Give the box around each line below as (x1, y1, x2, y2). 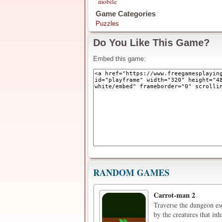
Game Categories (96, 9, 156, 18)
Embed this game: (93, 55, 146, 62)
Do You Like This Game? (93, 37, 210, 48)
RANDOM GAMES (93, 166, 169, 179)
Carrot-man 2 (154, 190, 195, 200)
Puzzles (96, 20, 119, 27)
